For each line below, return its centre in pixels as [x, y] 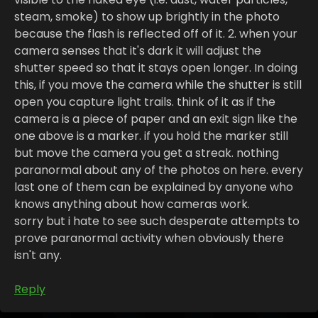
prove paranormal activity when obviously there [149, 238]
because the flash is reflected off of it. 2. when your [156, 33]
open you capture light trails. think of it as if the [145, 102]
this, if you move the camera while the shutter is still [158, 84]
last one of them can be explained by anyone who [154, 187]
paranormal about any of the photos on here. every [159, 170]
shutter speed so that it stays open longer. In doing [156, 67]
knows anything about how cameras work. [132, 204]
